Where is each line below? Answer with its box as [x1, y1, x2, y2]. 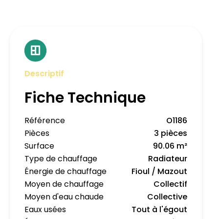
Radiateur [148, 153, 187, 165]
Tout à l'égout [131, 204, 187, 216]
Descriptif [24, 68, 64, 80]
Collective [147, 191, 187, 203]
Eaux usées [24, 204, 66, 216]
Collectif [153, 178, 187, 190]
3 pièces [154, 128, 187, 139]
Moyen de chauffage [24, 178, 104, 190]
